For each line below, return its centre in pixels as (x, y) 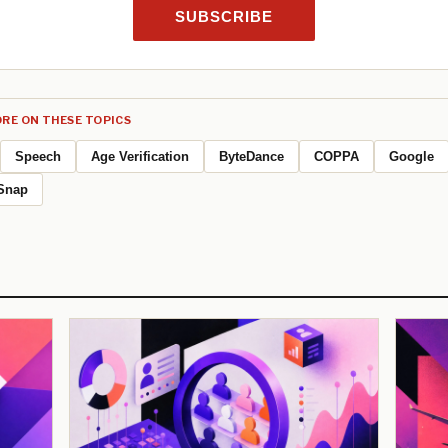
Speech (38, 156)
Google (411, 156)
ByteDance (251, 156)
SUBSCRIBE (224, 16)
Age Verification (140, 156)
